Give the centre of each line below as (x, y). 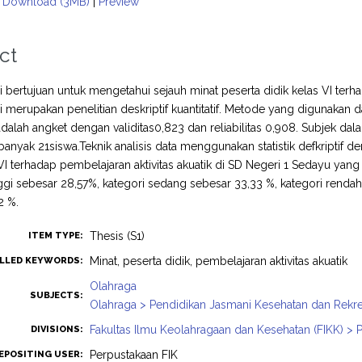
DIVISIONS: (57, 329)
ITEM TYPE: (56, 236)
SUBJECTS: (57, 295)
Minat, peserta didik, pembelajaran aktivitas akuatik (219, 261)
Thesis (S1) (118, 236)
